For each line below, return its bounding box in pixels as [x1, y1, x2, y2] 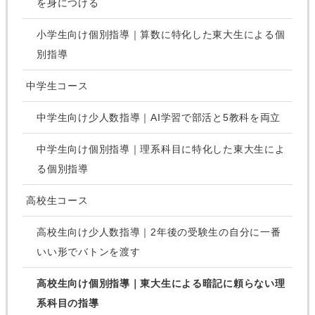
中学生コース [26, 79, 89, 91]
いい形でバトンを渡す [37, 245, 141, 257]
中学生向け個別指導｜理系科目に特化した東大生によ [37, 143, 285, 155]
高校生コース [26, 194, 89, 206]
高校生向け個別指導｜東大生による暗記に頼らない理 [37, 277, 285, 289]
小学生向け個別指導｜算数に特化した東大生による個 [37, 28, 285, 40]
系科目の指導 [37, 297, 99, 309]
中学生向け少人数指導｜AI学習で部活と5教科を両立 [37, 111, 281, 123]
